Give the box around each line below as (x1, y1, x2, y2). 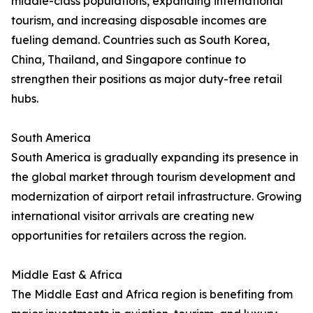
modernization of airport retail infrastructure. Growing (11, 189, 302, 204)
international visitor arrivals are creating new (11, 209, 254, 224)
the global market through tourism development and (11, 170, 296, 184)
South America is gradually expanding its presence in (11, 150, 298, 165)
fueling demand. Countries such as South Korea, (11, 33, 270, 48)
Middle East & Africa (11, 268, 122, 282)
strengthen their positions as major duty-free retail (11, 72, 282, 87)
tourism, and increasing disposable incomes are (11, 13, 267, 28)
